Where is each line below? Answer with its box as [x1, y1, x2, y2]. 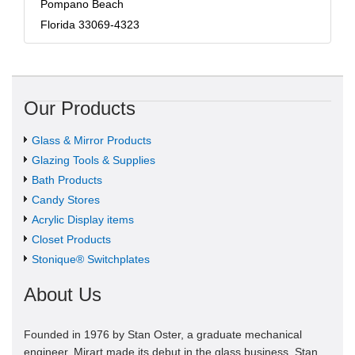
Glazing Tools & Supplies [32, 154, 155, 167]
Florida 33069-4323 [40, 18, 139, 32]
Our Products [24, 97, 136, 120]
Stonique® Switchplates [32, 253, 150, 266]
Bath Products [32, 174, 102, 187]
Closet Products [32, 233, 111, 246]
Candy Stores [32, 193, 100, 207]
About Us [24, 284, 101, 306]
